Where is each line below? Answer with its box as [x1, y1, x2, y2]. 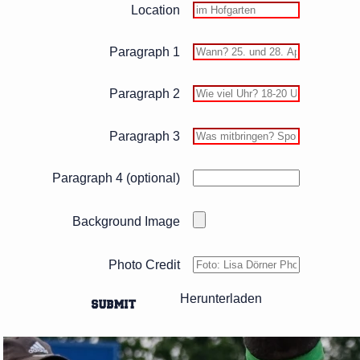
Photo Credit [108, 257, 180, 272]
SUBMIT [91, 297, 137, 311]
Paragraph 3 [108, 129, 180, 143]
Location [130, 2, 180, 17]
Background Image [72, 214, 180, 228]
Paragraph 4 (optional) [51, 170, 180, 185]
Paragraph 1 [108, 44, 180, 59]
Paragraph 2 [108, 87, 180, 101]
